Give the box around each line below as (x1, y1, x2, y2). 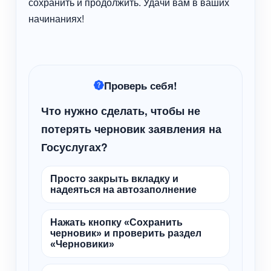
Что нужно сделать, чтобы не (41, 103, 201, 119)
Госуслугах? (41, 139, 108, 155)
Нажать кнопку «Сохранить (50, 217, 183, 228)
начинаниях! (28, 11, 85, 26)
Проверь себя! (104, 78, 177, 93)
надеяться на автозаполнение (50, 184, 197, 195)
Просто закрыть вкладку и (50, 174, 179, 184)
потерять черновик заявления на (41, 121, 222, 137)
